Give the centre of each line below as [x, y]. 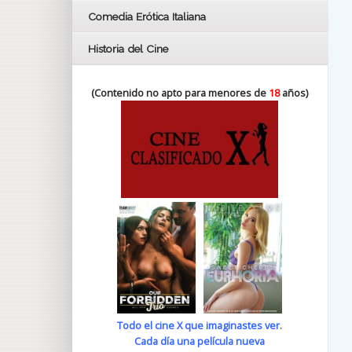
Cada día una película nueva [200, 341]
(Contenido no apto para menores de [180, 92]
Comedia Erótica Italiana [147, 16]
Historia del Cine [128, 48]
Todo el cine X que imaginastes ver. [200, 326]
